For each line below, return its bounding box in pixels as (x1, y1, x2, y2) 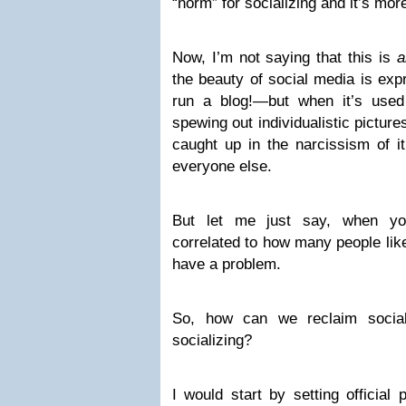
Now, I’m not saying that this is (172, 49, 397, 66)
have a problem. (172, 256, 281, 273)
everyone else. (172, 158, 272, 175)
